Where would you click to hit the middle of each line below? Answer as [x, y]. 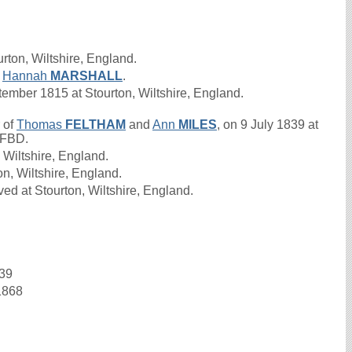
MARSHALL [86, 76]
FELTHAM [95, 125]
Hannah [26, 76]
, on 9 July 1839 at [268, 125]
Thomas [41, 125]
